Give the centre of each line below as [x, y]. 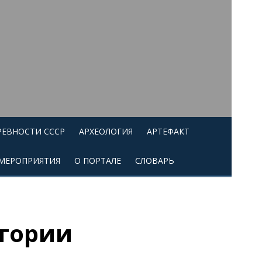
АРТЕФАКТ [168, 131]
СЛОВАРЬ [155, 161]
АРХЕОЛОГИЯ [106, 131]
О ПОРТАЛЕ [98, 161]
